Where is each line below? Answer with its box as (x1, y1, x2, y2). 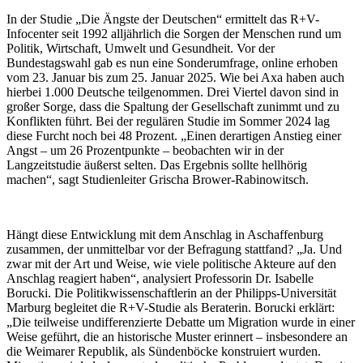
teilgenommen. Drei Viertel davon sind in (128, 84, 339, 99)
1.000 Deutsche (45, 84, 125, 99)
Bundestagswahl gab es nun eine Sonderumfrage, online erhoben (6, 55, 338, 70)
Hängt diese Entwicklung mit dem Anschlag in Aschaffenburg (6, 227, 323, 241)
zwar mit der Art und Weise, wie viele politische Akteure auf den (6, 256, 336, 271)
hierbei (6, 84, 41, 99)
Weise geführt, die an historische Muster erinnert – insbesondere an (6, 329, 348, 344)
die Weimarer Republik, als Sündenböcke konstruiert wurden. (6, 344, 321, 358)
